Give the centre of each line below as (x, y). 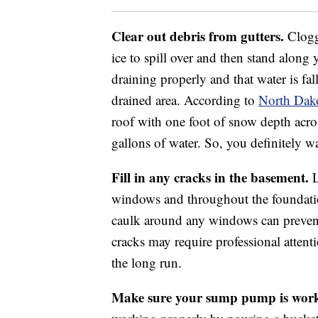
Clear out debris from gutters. (198, 36)
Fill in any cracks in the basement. (210, 177)
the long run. (147, 263)
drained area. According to (185, 100)
